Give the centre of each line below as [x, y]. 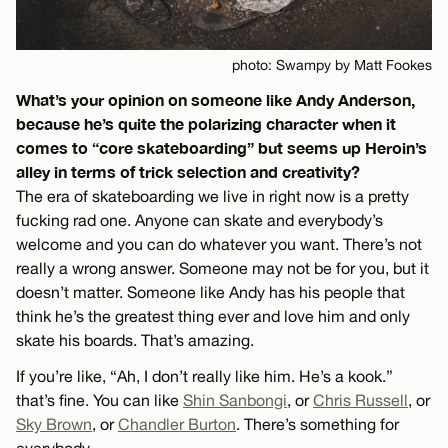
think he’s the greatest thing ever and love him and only [213, 315]
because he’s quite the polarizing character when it [206, 123]
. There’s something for [317, 423]
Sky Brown [54, 423]
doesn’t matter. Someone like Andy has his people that [210, 291]
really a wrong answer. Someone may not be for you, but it [222, 267]
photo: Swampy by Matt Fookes [332, 64]
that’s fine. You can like [99, 399]
